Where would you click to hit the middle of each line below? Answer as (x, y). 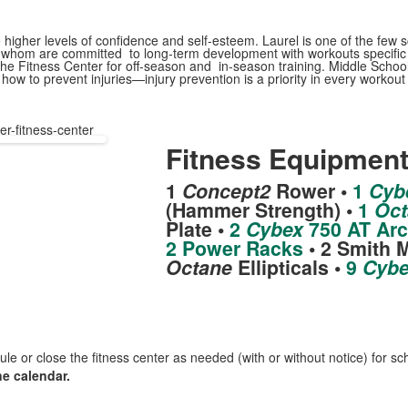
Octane (199, 267)
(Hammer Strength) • (261, 210)
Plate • (197, 229)
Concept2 (226, 191)
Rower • (311, 191)
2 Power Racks (234, 248)
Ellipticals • (289, 267)
